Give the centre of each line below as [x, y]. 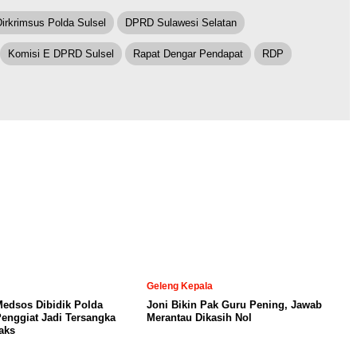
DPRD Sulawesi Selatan [181, 23]
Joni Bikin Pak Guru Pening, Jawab [234, 305]
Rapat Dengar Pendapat [188, 54]
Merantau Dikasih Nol [199, 318]
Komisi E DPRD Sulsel [61, 54]
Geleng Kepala [180, 286]
